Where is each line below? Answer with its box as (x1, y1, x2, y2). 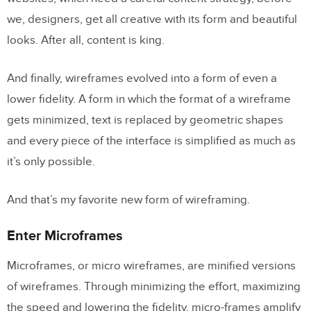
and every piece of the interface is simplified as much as (7, 134, 296, 148)
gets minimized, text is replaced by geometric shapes (7, 113, 283, 127)
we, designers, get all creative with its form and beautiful (7, 12, 297, 26)
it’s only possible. (7, 155, 95, 169)
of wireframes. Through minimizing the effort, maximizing (7, 280, 301, 294)
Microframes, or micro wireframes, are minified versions (7, 259, 296, 273)
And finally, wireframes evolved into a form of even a (7, 72, 277, 85)
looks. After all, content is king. (7, 33, 165, 47)
